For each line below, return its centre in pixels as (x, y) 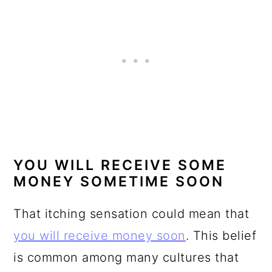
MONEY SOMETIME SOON (119, 182)
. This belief (221, 236)
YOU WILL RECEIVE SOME (120, 165)
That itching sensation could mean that (131, 214)
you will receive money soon (100, 236)
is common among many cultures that (126, 257)
